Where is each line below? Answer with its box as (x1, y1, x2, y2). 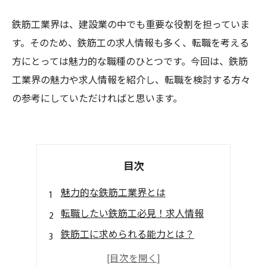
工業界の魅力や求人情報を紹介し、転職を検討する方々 (12, 73, 250, 89)
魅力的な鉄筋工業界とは (60, 185, 166, 201)
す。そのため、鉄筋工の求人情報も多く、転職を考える (12, 36, 249, 52)
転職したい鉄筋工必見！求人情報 (60, 206, 204, 222)
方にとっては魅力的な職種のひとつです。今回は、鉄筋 (12, 54, 248, 70)
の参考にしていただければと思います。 (12, 91, 182, 107)
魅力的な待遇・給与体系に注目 (60, 248, 194, 264)
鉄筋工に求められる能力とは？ (60, 227, 194, 243)
